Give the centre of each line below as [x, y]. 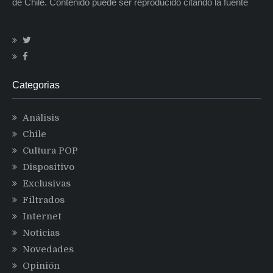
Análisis [41, 118]
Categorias [36, 85]
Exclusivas [47, 183]
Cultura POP [50, 151]
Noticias [41, 233]
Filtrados [44, 200]
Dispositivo [48, 167]
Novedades [48, 249]
